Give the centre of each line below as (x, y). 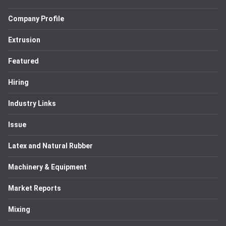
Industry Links (32, 103)
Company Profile (36, 19)
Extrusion (24, 40)
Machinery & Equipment (47, 167)
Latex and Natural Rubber (50, 146)
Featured (23, 61)
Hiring (18, 82)
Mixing (19, 209)
